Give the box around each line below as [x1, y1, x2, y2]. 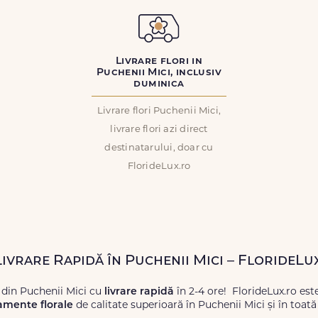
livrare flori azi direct [110, 125, 208, 134]
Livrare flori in [115, 56, 203, 67]
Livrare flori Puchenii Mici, [97, 106, 221, 116]
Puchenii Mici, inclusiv [96, 67, 222, 78]
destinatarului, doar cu [104, 143, 214, 153]
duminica [133, 79, 185, 89]
